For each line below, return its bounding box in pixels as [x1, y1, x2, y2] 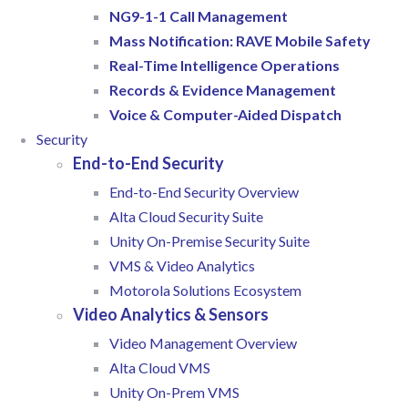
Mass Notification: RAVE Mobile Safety [109, 32, 371, 50]
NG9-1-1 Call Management [109, 7, 288, 25]
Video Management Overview [109, 334, 297, 352]
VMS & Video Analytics [109, 257, 255, 275]
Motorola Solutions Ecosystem [109, 281, 301, 300]
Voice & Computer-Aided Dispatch [109, 106, 342, 124]
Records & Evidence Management [109, 81, 336, 99]
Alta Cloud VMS [109, 359, 210, 377]
